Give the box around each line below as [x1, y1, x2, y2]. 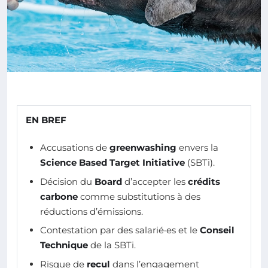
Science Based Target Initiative [40, 157, 185, 169]
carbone [40, 190, 78, 202]
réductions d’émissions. [40, 205, 143, 217]
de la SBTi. [88, 239, 136, 251]
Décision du [40, 175, 95, 187]
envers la [176, 142, 218, 154]
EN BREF [26, 114, 66, 126]
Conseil [200, 224, 234, 236]
